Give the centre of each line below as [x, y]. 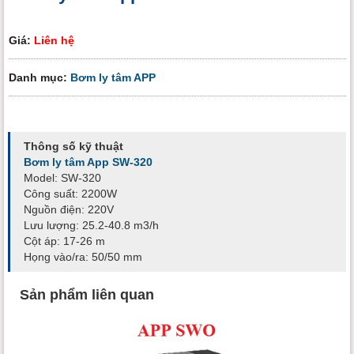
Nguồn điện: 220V [69, 210]
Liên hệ [54, 40]
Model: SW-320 [62, 178]
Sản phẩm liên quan [87, 294]
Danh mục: [40, 77]
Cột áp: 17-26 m [64, 241]
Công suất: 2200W [70, 194]
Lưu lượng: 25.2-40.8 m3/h [91, 226]
